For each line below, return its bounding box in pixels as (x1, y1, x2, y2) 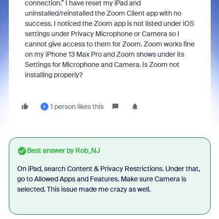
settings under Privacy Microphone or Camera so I (24, 29, 179, 38)
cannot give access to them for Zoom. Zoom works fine (24, 40, 195, 48)
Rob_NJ (73, 146, 100, 155)
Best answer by (26, 146, 74, 155)
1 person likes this (50, 102, 104, 111)
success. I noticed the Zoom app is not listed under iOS (24, 19, 194, 28)
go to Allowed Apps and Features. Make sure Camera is (17, 175, 186, 183)
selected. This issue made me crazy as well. (17, 185, 151, 194)
